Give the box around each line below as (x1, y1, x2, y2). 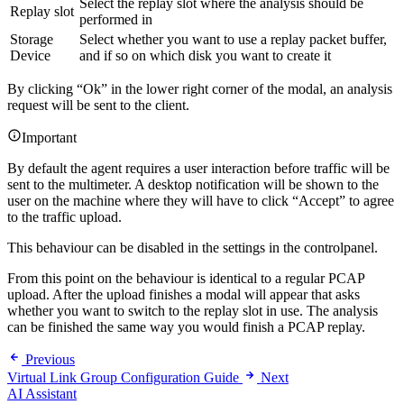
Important (22, 130, 77, 145)
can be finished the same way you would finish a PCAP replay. (7, 319, 365, 335)
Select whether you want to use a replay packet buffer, (79, 32, 387, 47)
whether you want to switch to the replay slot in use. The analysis (7, 303, 378, 318)
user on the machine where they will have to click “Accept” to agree (7, 193, 394, 208)
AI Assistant (7, 386, 77, 401)
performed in (79, 12, 152, 27)
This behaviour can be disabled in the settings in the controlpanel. (7, 240, 378, 255)
